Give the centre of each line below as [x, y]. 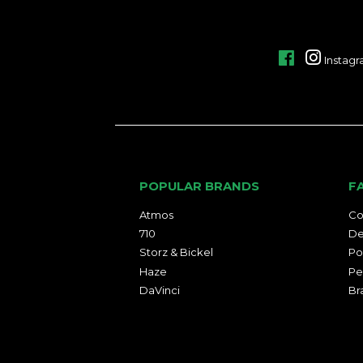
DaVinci [160, 290]
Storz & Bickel [176, 252]
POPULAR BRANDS [199, 186]
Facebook [323, 58]
